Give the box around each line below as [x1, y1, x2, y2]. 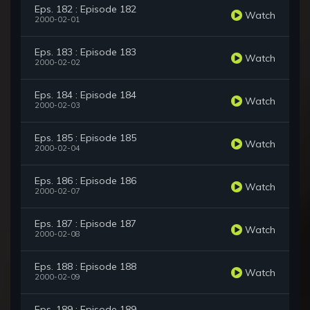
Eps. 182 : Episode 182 [35, 3, 136, 16]
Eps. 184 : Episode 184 [35, 89, 136, 102]
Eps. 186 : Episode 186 [35, 174, 136, 188]
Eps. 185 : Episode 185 [35, 131, 136, 145]
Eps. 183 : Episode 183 [35, 46, 136, 59]
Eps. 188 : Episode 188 [35, 260, 136, 273]
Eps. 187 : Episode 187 [35, 217, 136, 230]
